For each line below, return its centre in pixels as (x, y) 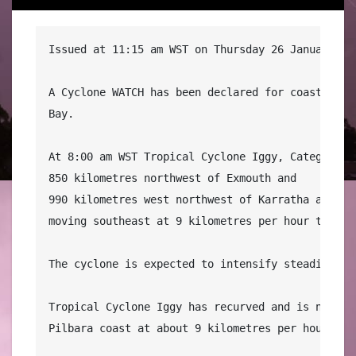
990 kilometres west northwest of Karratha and (192, 199)
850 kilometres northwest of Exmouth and (172, 178)
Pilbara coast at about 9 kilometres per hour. (195, 328)
